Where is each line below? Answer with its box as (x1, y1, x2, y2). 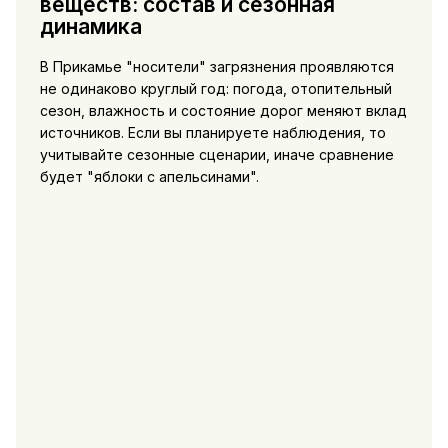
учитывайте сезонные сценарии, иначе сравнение (39, 145, 394, 163)
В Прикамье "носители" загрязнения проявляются (39, 57, 394, 75)
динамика (39, 14, 142, 40)
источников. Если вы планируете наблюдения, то (39, 123, 386, 141)
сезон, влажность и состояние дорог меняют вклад (39, 101, 407, 119)
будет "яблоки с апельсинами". (39, 167, 259, 185)
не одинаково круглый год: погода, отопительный (39, 79, 392, 97)
